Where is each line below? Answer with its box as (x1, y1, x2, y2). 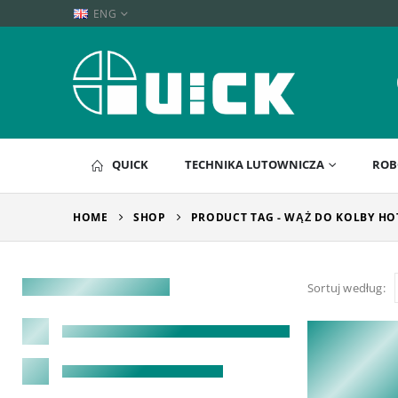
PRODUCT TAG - (190, 210, 285, 226)
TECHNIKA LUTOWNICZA (184, 156, 324, 173)
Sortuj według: (307, 279, 386, 296)
